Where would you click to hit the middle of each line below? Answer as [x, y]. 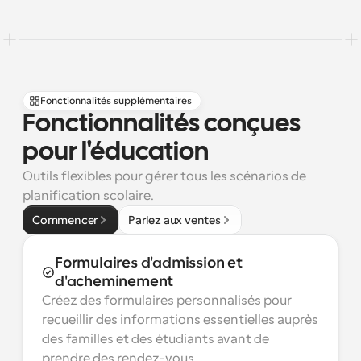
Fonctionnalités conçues [162, 124]
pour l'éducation [116, 153]
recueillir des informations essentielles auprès [180, 320]
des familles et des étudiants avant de [156, 339]
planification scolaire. [88, 196]
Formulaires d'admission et [149, 263]
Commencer [65, 220]
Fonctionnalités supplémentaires [116, 101]
